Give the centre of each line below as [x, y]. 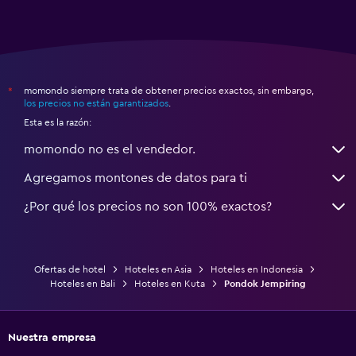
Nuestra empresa [52, 337]
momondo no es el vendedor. [110, 149]
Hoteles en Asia [158, 269]
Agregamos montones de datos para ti [135, 178]
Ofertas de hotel [70, 269]
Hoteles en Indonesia [257, 269]
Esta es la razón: [58, 122]
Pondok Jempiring [265, 283]
